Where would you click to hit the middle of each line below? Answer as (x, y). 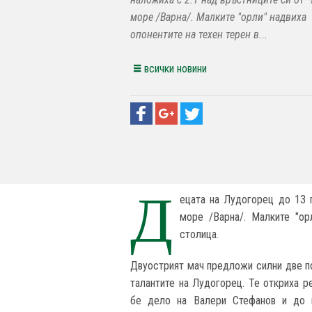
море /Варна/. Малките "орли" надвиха (218, 17)
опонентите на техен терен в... (199, 35)
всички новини (175, 69)
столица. (201, 234)
